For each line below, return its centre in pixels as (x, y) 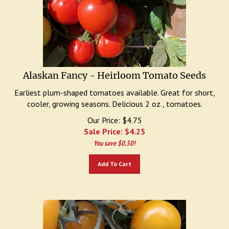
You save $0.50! (114, 138)
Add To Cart (114, 159)
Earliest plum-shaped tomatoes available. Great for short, (114, 87)
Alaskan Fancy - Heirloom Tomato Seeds (114, 70)
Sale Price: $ (107, 126)
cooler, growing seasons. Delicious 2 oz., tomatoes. (114, 99)
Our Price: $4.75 (114, 115)
